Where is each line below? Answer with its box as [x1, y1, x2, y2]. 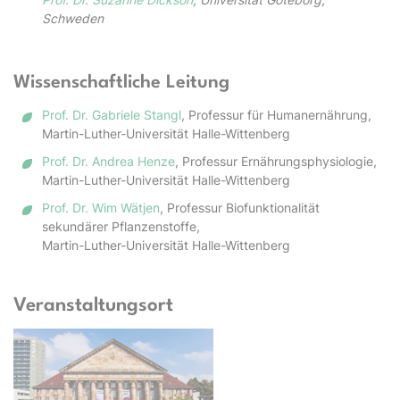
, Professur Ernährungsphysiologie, [175, 153, 377, 169]
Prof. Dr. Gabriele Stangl [42, 106, 181, 122]
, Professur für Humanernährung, [181, 106, 371, 122]
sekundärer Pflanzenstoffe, [42, 218, 200, 234]
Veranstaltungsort [13, 296, 173, 315]
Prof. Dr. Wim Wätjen [42, 199, 160, 215]
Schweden [42, 10, 104, 26]
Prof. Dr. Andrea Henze [42, 153, 175, 169]
